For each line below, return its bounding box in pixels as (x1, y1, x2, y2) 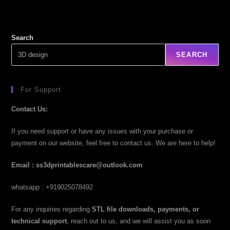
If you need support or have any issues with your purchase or (11, 127, 194, 135)
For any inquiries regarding (11, 205, 92, 213)
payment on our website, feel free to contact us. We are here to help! (11, 139, 216, 147)
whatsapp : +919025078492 (11, 183, 93, 191)
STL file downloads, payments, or (92, 205, 200, 213)
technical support (11, 217, 67, 225)
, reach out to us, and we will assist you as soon (67, 217, 211, 225)
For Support (21, 85, 62, 93)
